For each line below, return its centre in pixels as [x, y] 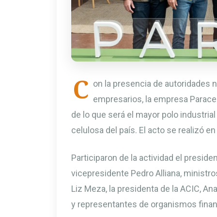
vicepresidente [101, 173]
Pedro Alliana [155, 173]
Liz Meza [88, 188]
